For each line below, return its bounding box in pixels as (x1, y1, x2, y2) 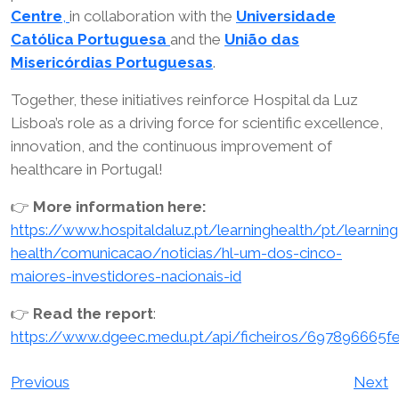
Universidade (236, 6, 336, 25)
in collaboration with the (69, 6, 236, 25)
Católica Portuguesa (11, 29, 167, 48)
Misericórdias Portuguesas (11, 53, 213, 71)
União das (224, 29, 299, 48)
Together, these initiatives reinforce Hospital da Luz (11, 90, 358, 109)
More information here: (33, 197, 207, 216)
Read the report (33, 304, 153, 322)
